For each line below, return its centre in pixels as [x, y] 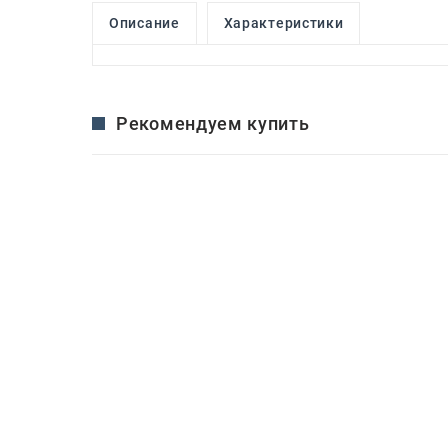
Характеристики [283, 22]
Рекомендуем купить [213, 123]
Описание [144, 22]
